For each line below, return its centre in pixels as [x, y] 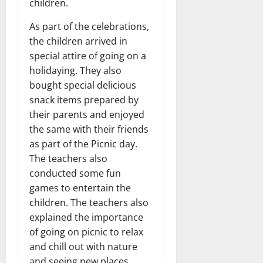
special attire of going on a [88, 55]
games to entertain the [80, 188]
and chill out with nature [83, 246]
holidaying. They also [75, 70]
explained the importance [86, 217]
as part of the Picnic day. [83, 144]
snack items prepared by [84, 100]
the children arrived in [78, 41]
